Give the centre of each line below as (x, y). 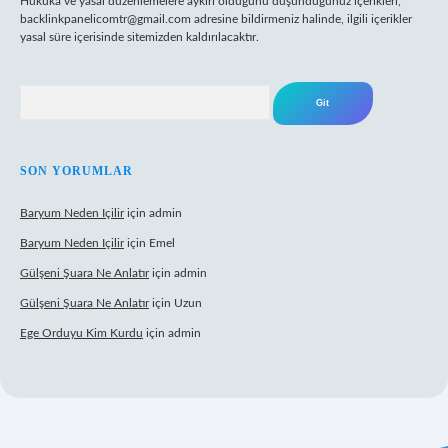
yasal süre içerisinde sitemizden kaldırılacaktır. (139, 37)
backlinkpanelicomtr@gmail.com (105, 19)
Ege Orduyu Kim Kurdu (81, 333)
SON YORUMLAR (76, 171)
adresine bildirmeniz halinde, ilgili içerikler (301, 19)
